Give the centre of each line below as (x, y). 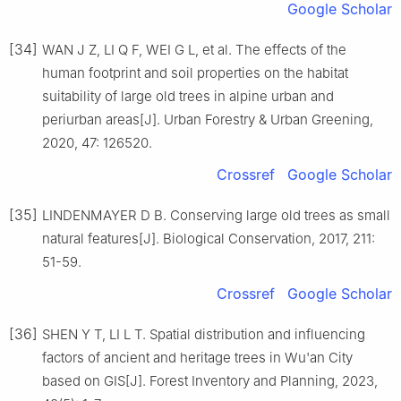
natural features (90, 238)
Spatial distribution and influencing (257, 334)
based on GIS (84, 380)
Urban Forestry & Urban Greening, (269, 119)
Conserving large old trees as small (280, 215)
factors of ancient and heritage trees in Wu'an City (197, 357)
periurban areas (91, 119)
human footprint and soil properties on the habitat (195, 73)
